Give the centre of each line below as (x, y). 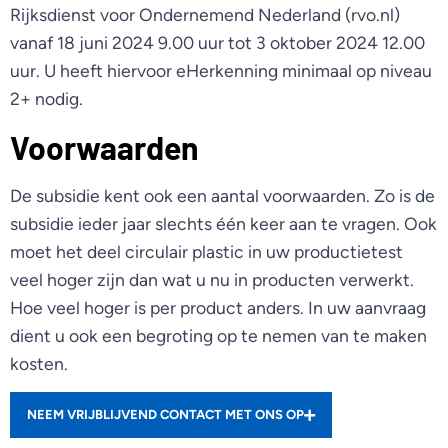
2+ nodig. (46, 99)
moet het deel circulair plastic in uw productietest (206, 251)
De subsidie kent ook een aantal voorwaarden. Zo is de (222, 195)
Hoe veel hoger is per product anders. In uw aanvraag (218, 307)
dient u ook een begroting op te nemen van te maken (218, 335)
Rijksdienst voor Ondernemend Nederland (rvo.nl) (205, 15)
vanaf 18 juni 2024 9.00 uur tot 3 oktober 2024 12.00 (217, 43)
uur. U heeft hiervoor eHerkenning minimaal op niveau (221, 71)
